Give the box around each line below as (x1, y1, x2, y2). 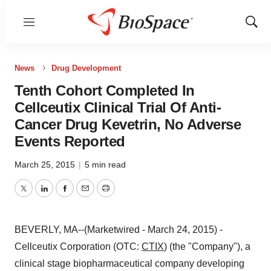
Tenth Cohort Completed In (15, 82, 195, 99)
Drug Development (51, 64, 121, 73)
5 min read (85, 160, 126, 169)
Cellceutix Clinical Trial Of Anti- (15, 99, 221, 116)
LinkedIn (43, 190, 80, 201)
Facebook (64, 190, 107, 201)
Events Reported (15, 133, 125, 149)
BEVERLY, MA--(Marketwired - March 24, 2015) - (15, 224, 223, 235)
